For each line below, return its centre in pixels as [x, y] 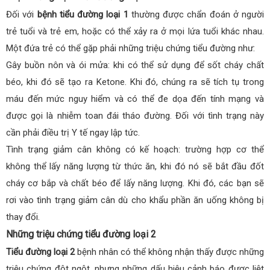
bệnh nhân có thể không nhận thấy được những [169, 252]
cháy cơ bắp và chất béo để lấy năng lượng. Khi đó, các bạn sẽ [135, 183]
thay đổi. [23, 217]
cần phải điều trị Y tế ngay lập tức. [73, 132]
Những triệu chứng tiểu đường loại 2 [81, 234]
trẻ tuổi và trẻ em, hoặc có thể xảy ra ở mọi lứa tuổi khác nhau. [135, 31]
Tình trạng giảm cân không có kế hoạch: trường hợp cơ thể [135, 149]
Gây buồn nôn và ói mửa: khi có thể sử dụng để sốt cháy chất [135, 65]
